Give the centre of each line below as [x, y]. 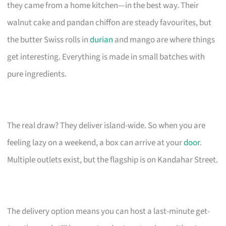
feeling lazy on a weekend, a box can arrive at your [96, 143]
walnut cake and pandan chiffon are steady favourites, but [109, 22]
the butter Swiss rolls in [49, 40]
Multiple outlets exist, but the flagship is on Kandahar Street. [113, 160]
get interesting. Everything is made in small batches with [106, 57]
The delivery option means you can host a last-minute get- [109, 211]
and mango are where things [164, 40]
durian [102, 40]
